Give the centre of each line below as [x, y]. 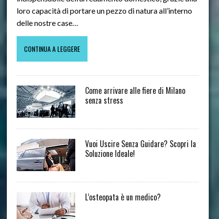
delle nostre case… [47, 23]
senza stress [104, 100]
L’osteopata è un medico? [123, 197]
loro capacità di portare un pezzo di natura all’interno [104, 11]
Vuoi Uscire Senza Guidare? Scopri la [140, 144]
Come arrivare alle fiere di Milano [135, 91]
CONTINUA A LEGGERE [52, 49]
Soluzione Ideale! [110, 154]
